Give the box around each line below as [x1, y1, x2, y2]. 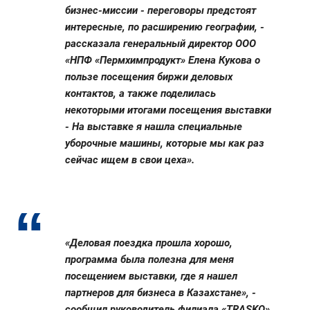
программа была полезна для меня [65, 253, 234, 266]
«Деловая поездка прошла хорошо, [65, 237, 232, 250]
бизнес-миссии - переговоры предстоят [65, 4, 256, 17]
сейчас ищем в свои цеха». [65, 154, 194, 167]
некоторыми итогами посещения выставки [65, 104, 271, 117]
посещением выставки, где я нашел [65, 270, 237, 283]
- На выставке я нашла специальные [65, 120, 242, 134]
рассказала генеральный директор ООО [65, 37, 256, 51]
